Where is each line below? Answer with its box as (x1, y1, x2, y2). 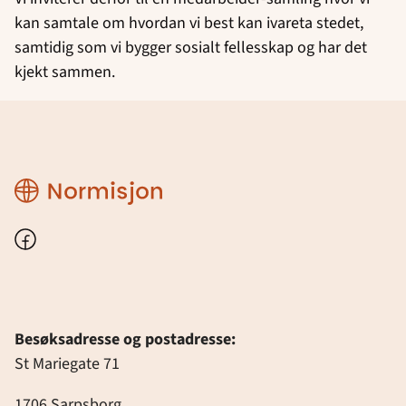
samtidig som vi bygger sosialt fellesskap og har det (14, 35, 367, 59)
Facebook (14, 226, 80, 249)
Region (14, 173, 63, 197)
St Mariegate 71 (14, 352, 120, 375)
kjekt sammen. (14, 60, 115, 83)
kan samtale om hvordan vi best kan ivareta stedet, (14, 11, 363, 34)
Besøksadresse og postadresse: (14, 327, 236, 351)
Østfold (14, 189, 66, 213)
